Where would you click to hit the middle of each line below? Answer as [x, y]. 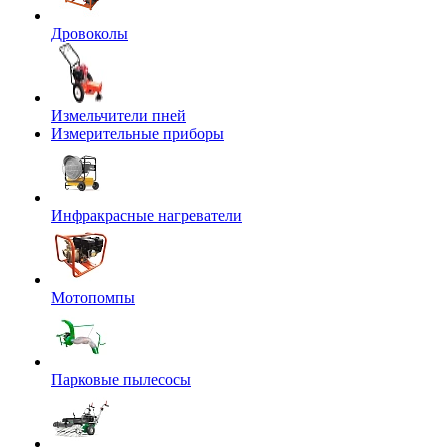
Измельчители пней [118, 115]
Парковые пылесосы [121, 379]
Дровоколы [89, 33]
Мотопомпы [93, 297]
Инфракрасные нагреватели [146, 215]
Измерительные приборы [137, 133]
